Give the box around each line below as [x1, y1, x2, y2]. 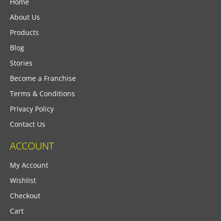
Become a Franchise [10, 73, 76, 83]
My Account [10, 160, 48, 170]
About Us [10, 12, 40, 22]
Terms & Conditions [10, 88, 75, 98]
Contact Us [10, 119, 45, 129]
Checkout [10, 190, 40, 200]
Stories [10, 58, 33, 68]
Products [10, 27, 39, 37]
